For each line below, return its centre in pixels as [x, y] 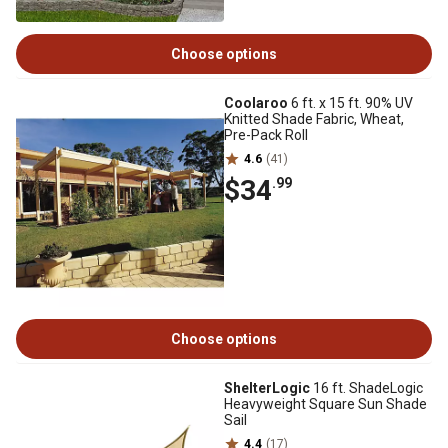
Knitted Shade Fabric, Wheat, [314, 119]
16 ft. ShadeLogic [366, 388]
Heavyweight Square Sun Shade [325, 404]
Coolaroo [256, 103]
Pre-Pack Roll [266, 135]
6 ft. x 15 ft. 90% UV [350, 103]
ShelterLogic [267, 388]
